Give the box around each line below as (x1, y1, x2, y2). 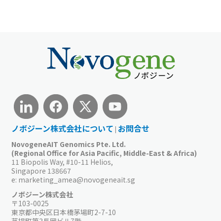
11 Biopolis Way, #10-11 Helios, (11, 157, 113, 167)
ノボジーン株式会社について (11, 122, 113, 135)
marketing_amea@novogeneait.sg (18, 175, 135, 185)
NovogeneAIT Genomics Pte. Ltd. (11, 139, 126, 149)
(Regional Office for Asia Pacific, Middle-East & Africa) (11, 148, 197, 158)
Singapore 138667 (11, 166, 71, 176)
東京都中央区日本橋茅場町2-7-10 (11, 207, 116, 218)
